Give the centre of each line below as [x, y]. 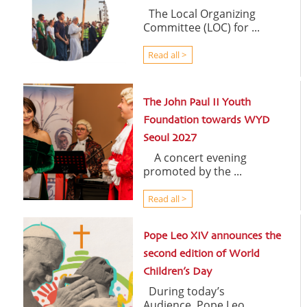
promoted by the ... [192, 172]
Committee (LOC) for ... [201, 28]
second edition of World [201, 255]
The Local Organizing [199, 14]
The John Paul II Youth [197, 103]
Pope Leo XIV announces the [212, 237]
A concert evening [195, 158]
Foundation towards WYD [206, 121]
